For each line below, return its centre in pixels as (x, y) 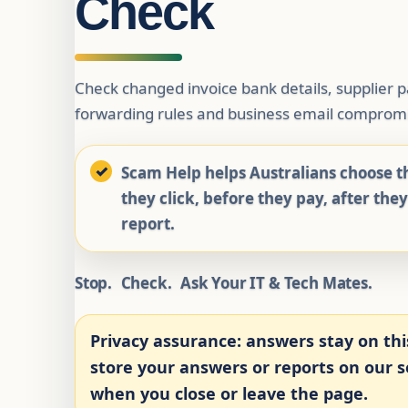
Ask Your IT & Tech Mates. (276, 283)
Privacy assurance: (166, 341)
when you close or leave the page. (229, 393)
